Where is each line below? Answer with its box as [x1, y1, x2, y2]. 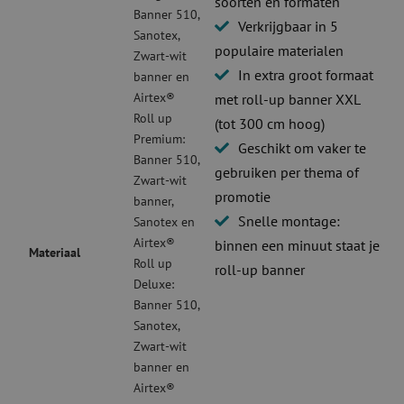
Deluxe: [133, 276, 175, 293]
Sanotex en [133, 214, 196, 231]
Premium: [133, 131, 186, 148]
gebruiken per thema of [215, 163, 360, 182]
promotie [215, 188, 271, 207]
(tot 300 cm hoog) [215, 115, 326, 133]
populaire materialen [215, 41, 344, 60]
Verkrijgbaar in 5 [238, 17, 339, 36]
